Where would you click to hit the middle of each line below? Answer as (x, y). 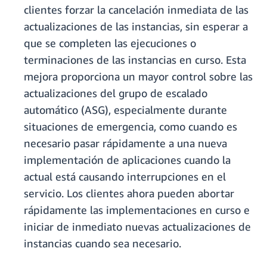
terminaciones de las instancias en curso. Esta (135, 60)
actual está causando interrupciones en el (125, 177)
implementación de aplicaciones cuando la (127, 160)
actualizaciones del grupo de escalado (116, 93)
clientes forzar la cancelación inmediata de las (136, 10)
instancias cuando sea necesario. (103, 243)
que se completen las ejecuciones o (110, 43)
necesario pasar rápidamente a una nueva (125, 143)
